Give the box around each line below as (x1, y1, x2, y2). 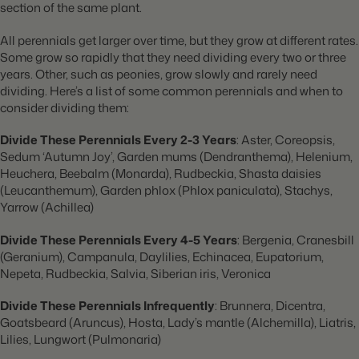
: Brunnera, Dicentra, (215, 297, 325, 315)
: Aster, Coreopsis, (236, 131, 335, 149)
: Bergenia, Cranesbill (237, 231, 354, 248)
